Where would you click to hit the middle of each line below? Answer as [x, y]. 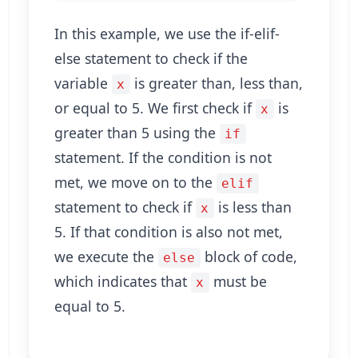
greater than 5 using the [137, 133]
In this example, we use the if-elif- [167, 34]
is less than [253, 207]
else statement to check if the [151, 58]
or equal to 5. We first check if [155, 108]
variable [83, 83]
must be [238, 281]
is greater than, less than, [216, 83]
